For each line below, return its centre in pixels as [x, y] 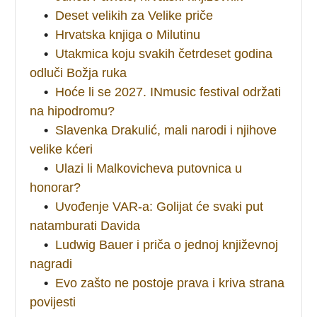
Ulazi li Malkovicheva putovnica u [149, 168]
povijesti [53, 302]
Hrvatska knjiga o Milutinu [128, 34]
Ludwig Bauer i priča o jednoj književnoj [167, 244]
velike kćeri [62, 149]
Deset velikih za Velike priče [134, 15]
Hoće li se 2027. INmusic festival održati [168, 92]
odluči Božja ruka [79, 73]
